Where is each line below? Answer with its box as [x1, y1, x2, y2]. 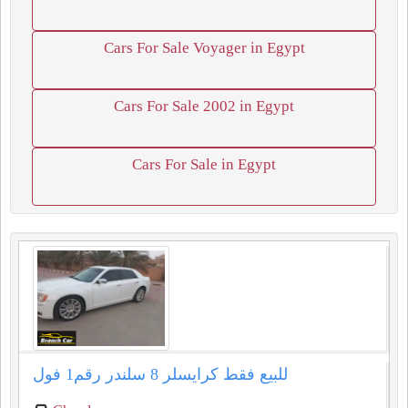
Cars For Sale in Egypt [132, 156, 276, 173]
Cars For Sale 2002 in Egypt [114, 97, 294, 115]
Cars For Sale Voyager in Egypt [103, 39, 305, 56]
